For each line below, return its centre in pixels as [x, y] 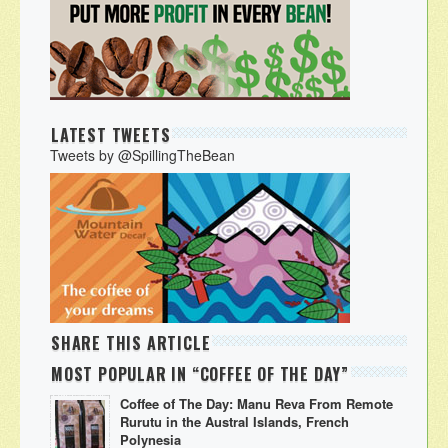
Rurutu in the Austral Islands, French [234, 421]
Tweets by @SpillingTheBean [142, 154]
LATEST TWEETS [111, 134]
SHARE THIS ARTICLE [131, 342]
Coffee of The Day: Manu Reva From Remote [256, 403]
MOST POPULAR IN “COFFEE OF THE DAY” [200, 373]
